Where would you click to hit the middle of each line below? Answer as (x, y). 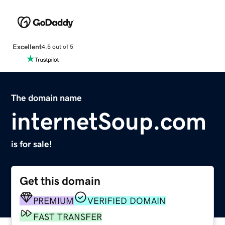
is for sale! (32, 144)
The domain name (47, 98)
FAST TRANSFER (68, 217)
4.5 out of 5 (57, 47)
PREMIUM (54, 201)
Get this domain (60, 181)
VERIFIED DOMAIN (127, 201)
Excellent (27, 46)
